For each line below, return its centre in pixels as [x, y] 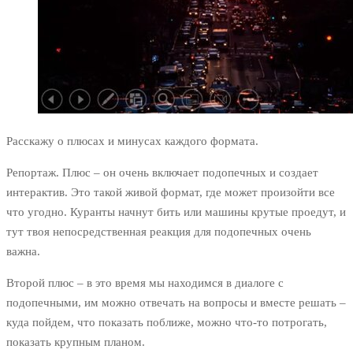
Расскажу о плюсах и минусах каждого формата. [132, 141]
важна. [23, 252]
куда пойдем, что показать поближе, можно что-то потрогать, [167, 323]
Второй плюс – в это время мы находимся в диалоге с [145, 283]
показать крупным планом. [76, 342]
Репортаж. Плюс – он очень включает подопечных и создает [162, 173]
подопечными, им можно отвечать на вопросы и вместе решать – [176, 303]
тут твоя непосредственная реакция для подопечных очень [159, 232]
